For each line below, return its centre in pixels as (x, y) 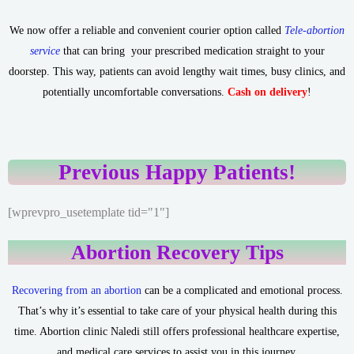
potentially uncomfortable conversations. (135, 92)
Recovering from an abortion (76, 291)
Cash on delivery (267, 92)
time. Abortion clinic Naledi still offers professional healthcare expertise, (177, 332)
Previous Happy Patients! (177, 173)
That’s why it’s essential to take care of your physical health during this (177, 311)
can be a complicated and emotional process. (242, 291)
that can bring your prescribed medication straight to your (192, 51)
